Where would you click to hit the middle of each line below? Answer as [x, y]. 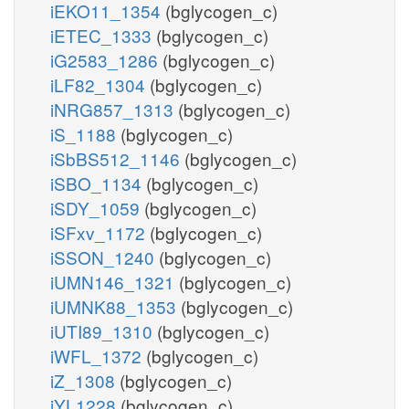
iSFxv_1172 [100, 232]
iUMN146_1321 [115, 281]
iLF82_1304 [100, 84]
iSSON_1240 [105, 257]
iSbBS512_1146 [117, 158]
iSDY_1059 [97, 207]
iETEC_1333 [103, 35]
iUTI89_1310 [104, 330]
